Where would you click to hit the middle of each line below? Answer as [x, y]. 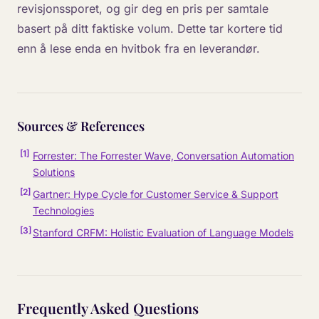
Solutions [54, 172]
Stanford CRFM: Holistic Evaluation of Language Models [163, 232]
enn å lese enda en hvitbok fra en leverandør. [138, 48]
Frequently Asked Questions [108, 308]
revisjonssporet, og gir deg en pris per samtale [143, 9]
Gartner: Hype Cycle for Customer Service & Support [156, 194]
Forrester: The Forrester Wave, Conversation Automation [163, 156]
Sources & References [81, 126]
